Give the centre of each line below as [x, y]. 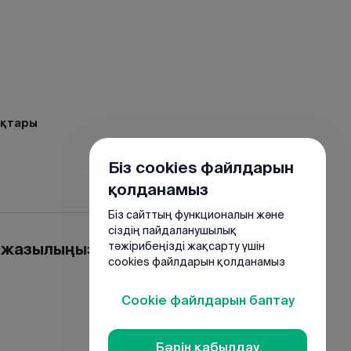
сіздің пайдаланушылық [172, 230]
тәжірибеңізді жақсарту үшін [186, 246]
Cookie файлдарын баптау [208, 300]
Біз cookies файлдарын [201, 168]
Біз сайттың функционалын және [196, 215]
